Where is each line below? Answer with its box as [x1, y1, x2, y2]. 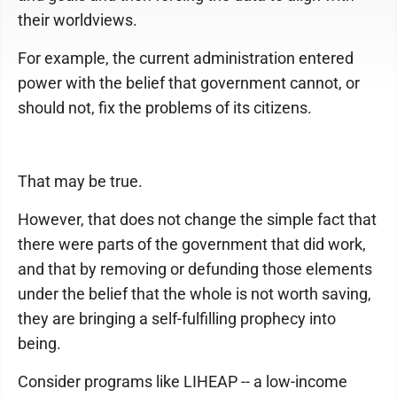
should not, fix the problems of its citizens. [18, 98, 312, 117]
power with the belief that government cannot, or [18, 74, 360, 92]
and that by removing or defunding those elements [18, 260, 372, 278]
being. [18, 334, 61, 353]
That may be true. [18, 172, 143, 191]
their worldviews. [18, 11, 137, 29]
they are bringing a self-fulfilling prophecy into [18, 309, 336, 328]
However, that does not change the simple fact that [18, 210, 377, 229]
